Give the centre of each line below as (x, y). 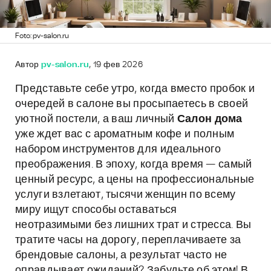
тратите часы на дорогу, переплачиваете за (128, 240)
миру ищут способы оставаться (96, 210)
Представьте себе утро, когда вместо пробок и (135, 89)
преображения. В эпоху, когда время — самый (134, 165)
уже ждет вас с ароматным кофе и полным (125, 134)
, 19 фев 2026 (116, 65)
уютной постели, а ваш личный (96, 119)
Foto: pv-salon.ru (42, 36)
